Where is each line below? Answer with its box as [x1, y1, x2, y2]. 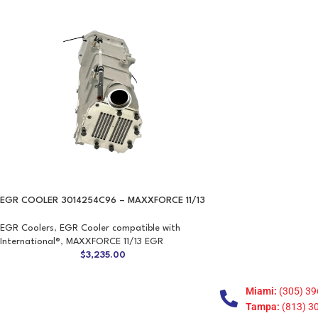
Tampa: [246, 300, 280, 312]
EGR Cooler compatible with [60, 223, 180, 233]
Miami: [246, 285, 278, 297]
